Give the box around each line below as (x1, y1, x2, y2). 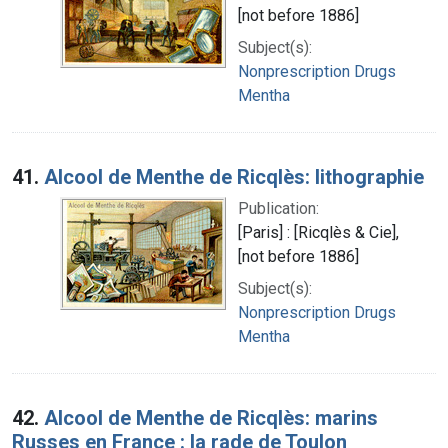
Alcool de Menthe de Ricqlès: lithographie (44, 164, 424, 189)
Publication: (238, 198, 319, 218)
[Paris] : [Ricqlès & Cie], (238, 222, 399, 242)
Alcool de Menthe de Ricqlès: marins (44, 405, 378, 430)
